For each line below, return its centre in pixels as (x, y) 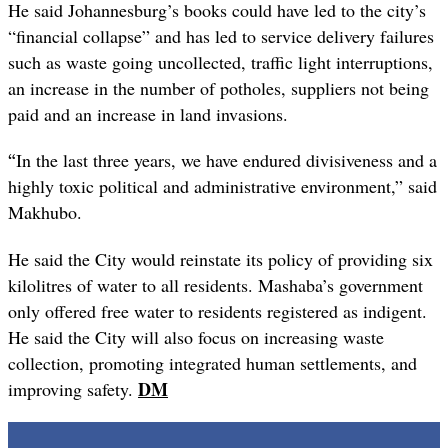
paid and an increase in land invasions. (148, 114)
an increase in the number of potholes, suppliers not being (218, 88)
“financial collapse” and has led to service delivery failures (221, 36)
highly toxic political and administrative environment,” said (222, 186)
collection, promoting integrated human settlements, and (212, 362)
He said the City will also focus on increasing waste (196, 336)
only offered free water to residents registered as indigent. (217, 310)
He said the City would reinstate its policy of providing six (220, 258)
